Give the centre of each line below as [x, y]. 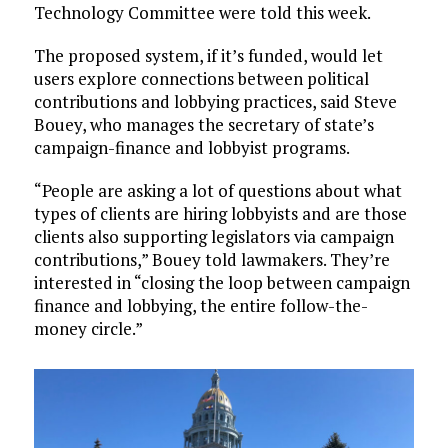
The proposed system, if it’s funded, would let [208, 56]
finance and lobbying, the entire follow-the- [200, 306]
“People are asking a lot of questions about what [217, 191]
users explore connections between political [201, 79]
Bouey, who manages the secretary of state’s [203, 125]
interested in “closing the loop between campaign [221, 283]
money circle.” [88, 329]
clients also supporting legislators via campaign [213, 237]
